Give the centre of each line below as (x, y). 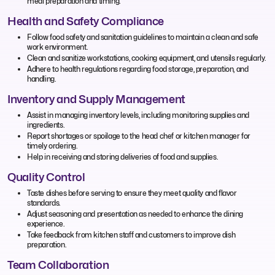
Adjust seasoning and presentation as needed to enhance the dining (135, 214)
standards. (44, 203)
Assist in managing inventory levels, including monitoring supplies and (138, 115)
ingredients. (46, 125)
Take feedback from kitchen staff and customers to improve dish (131, 234)
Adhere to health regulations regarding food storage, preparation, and (138, 69)
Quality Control (46, 177)
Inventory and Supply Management (96, 99)
